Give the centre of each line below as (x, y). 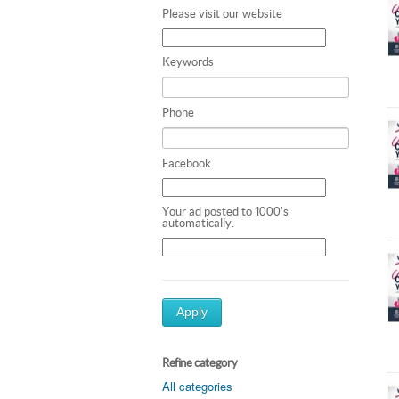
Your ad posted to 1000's (225, 211)
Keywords (188, 61)
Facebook (187, 163)
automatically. (198, 223)
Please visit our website (222, 13)
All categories (197, 386)
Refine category (200, 362)
